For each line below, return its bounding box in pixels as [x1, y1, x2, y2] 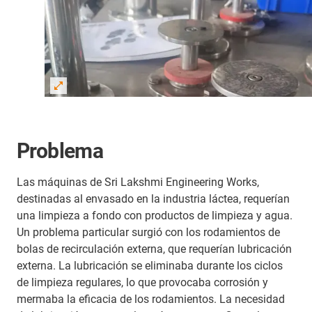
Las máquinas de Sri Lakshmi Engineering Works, [17, 175, 259, 189]
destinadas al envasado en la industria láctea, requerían [17, 192, 290, 206]
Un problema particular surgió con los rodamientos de [17, 226, 280, 240]
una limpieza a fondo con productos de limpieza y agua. [17, 209, 292, 223]
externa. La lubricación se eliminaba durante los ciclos [17, 259, 283, 273]
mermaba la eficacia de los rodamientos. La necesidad [17, 292, 285, 306]
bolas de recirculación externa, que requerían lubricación [17, 242, 292, 256]
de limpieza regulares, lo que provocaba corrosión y [17, 276, 268, 290]
